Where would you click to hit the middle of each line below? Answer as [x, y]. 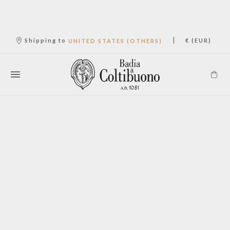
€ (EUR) [198, 40]
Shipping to [45, 40]
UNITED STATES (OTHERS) [115, 41]
